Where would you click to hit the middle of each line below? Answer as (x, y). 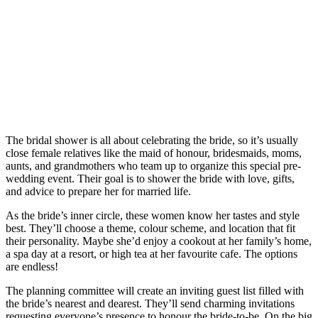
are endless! (32, 267)
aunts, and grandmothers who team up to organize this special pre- (153, 166)
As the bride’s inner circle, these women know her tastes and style (153, 216)
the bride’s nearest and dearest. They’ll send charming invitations (150, 304)
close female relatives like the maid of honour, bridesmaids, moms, (154, 153)
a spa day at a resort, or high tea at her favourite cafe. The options (152, 254)
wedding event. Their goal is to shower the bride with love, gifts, (150, 179)
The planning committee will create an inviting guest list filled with (155, 291)
